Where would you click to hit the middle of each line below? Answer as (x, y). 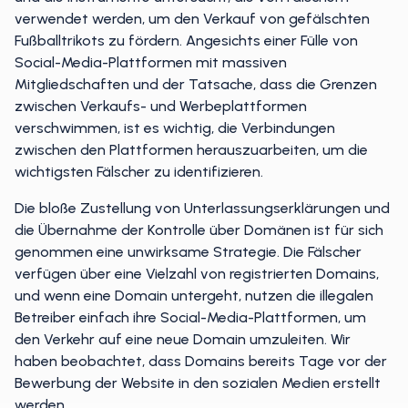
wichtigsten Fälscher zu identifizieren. (139, 172)
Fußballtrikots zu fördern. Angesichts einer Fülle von (186, 41)
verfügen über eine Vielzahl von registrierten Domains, (197, 274)
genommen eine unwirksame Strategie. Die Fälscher (188, 252)
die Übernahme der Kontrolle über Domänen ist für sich (199, 230)
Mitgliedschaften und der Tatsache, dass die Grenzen (196, 84)
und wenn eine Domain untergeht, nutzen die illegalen (194, 296)
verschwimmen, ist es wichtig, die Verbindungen (175, 128)
